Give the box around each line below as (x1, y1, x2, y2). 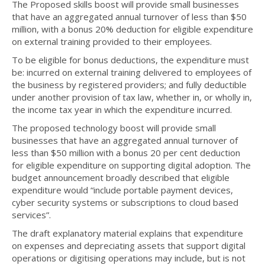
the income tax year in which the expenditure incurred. (12, 104, 232, 116)
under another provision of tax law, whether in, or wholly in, (12, 91, 252, 104)
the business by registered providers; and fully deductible (12, 79, 247, 91)
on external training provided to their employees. (12, 35, 212, 48)
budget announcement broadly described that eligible (12, 172, 230, 184)
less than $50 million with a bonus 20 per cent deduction (12, 147, 240, 159)
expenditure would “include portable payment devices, (12, 184, 233, 196)
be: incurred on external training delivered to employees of (12, 66, 251, 79)
